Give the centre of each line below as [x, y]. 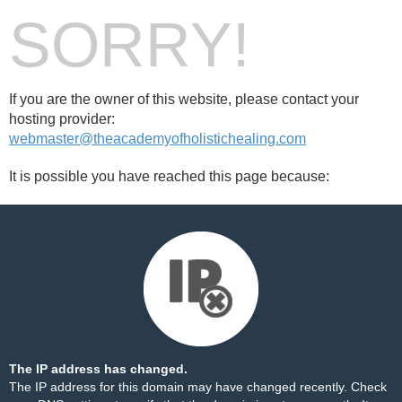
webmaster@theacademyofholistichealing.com [157, 139]
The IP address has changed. [98, 369]
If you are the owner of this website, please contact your [184, 99]
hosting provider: [62, 119]
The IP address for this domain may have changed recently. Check [198, 387]
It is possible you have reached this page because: [169, 176]
